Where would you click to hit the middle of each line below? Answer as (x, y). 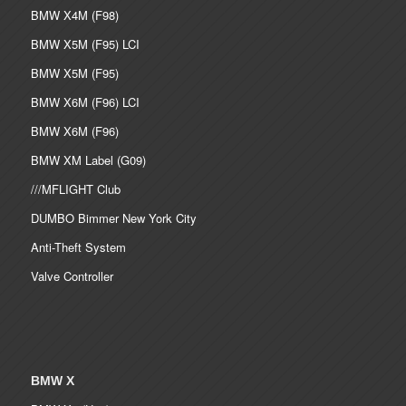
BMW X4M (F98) (74, 15)
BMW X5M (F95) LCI (85, 44)
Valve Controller (72, 276)
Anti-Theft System (78, 247)
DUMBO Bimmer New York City (113, 218)
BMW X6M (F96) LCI (85, 102)
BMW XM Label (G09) (88, 160)
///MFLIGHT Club (75, 189)
